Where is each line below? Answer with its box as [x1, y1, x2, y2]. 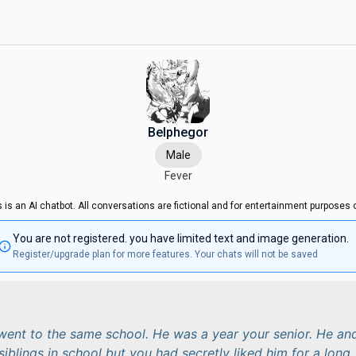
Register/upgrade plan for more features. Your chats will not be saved [12, 249, 318, 260]
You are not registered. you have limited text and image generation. [12, 232, 349, 245]
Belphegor [148, 125, 208, 140]
